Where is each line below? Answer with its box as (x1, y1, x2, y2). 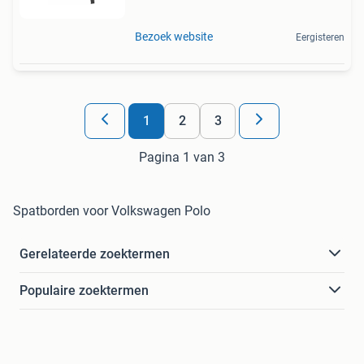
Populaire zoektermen (19, 282, 149, 298)
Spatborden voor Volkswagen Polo (13, 202, 210, 219)
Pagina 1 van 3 (139, 149, 225, 165)
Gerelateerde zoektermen (19, 245, 170, 262)
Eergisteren (296, 31, 344, 43)
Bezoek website (135, 29, 213, 43)
